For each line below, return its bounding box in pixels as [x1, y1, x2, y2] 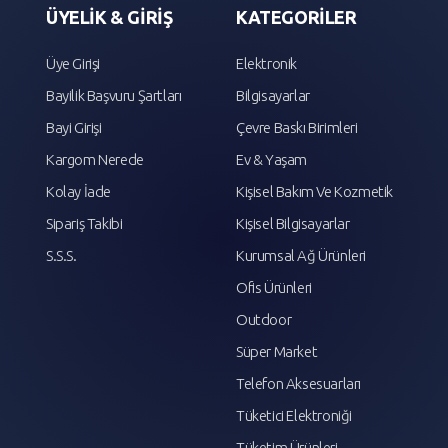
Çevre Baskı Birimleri [236, 119, 358, 137]
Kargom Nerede [46, 151, 144, 169]
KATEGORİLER [236, 7, 357, 28]
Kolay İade [46, 183, 111, 201]
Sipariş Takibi [46, 215, 123, 233]
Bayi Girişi [46, 119, 102, 137]
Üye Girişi [46, 55, 100, 73]
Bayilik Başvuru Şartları [46, 87, 182, 105]
